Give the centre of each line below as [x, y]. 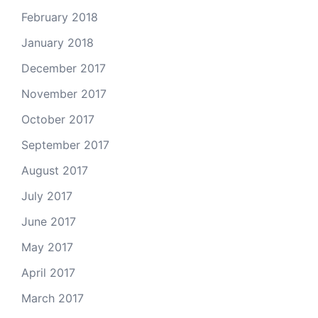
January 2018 [57, 42]
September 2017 [65, 144]
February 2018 [60, 17]
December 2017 [64, 68]
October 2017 [58, 119]
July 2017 [47, 196]
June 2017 [49, 221]
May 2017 [47, 247]
